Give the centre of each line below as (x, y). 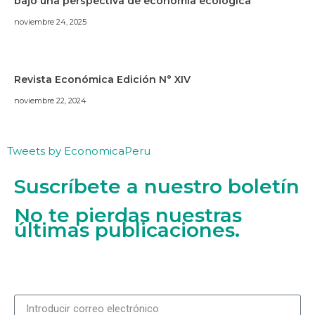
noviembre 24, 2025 (50, 22)
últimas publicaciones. (127, 230)
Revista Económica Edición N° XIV (102, 80)
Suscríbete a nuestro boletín (157, 187)
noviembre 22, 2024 (50, 101)
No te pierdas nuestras (128, 216)
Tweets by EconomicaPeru (79, 151)
